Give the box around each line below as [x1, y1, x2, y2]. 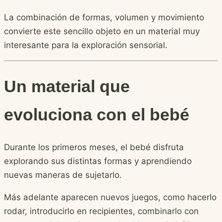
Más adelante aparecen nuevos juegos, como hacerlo [4, 192, 217, 203]
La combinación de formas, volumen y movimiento [4, 12, 204, 22]
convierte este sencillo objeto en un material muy [4, 26, 200, 36]
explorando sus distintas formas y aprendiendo [4, 156, 192, 166]
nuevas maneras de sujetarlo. [4, 170, 122, 180]
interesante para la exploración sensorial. [4, 40, 167, 50]
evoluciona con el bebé [4, 105, 189, 124]
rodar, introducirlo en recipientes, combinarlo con [4, 206, 199, 217]
